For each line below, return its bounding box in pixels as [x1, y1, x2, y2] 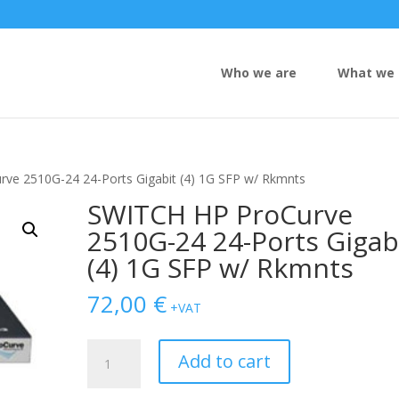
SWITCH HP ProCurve [87, 196, 354, 232]
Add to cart [178, 349, 272, 373]
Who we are [221, 64, 297, 81]
